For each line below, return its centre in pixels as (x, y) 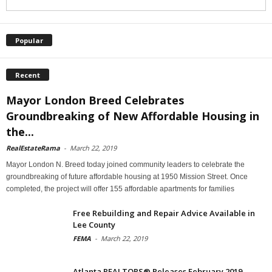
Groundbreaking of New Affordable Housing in (133, 116)
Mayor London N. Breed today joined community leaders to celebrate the (125, 164)
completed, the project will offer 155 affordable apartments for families (120, 189)
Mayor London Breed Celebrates (95, 100)
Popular (29, 40)
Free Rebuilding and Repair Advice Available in (164, 213)
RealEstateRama (33, 148)
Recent (28, 75)
